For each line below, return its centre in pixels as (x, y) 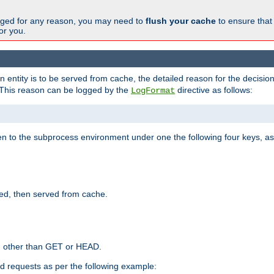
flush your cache (181, 20)
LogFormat (153, 91)
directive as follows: (214, 90)
